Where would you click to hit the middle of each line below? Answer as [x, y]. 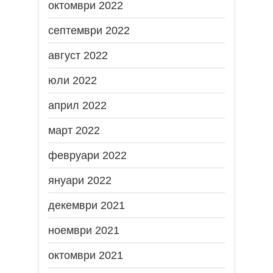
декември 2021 [87, 205]
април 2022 [77, 105]
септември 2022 [89, 30]
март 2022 [74, 130]
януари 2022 [80, 180]
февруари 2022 [87, 155]
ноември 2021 [84, 230]
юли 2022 [73, 80]
